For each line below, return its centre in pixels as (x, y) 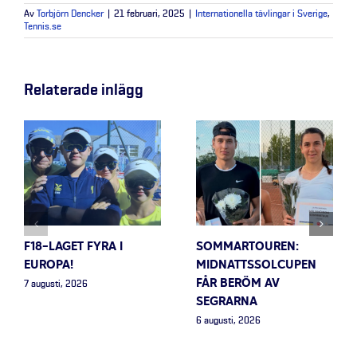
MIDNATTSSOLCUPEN (256, 266)
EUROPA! (49, 266)
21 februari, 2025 (149, 14)
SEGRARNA (227, 302)
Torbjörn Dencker (70, 14)
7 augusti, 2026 (56, 284)
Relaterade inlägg (84, 90)
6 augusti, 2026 (228, 321)
